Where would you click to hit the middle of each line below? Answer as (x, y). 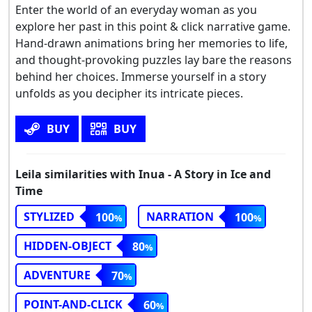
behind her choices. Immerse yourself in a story (141, 76)
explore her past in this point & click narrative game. (153, 26)
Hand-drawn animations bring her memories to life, (151, 43)
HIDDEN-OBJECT (68, 245)
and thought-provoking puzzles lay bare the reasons (154, 60)
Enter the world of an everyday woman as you (136, 9)
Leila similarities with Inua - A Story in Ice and (143, 174)
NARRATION (180, 216)
